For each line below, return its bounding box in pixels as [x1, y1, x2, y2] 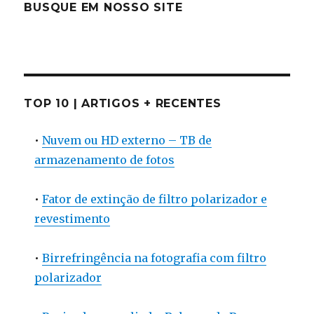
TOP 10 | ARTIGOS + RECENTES [24, 97, 221, 111]
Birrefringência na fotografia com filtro [42, 251, 267, 266]
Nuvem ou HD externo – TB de [42, 133, 212, 148]
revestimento [34, 212, 111, 226]
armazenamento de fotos [34, 153, 175, 168]
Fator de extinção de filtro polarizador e [42, 192, 268, 207]
